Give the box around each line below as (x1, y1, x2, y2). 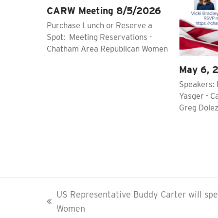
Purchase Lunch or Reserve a (47, 20, 152, 30)
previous (46, 202, 80, 213)
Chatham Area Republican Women (47, 43, 168, 54)
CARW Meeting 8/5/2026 (47, 4, 161, 17)
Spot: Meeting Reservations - (47, 32, 152, 42)
